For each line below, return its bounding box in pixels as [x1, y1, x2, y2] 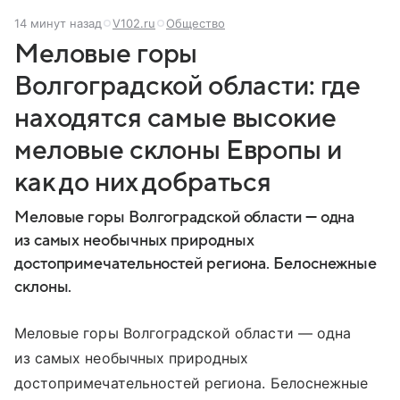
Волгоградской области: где [14, 71, 362, 101]
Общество [166, 15, 225, 30]
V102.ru [112, 15, 155, 30]
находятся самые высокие [14, 103, 337, 133]
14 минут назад [14, 15, 102, 30]
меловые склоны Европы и [14, 135, 342, 165]
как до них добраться [14, 167, 272, 197]
